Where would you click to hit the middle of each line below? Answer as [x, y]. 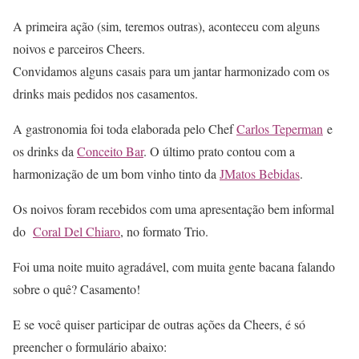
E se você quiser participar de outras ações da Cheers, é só [159, 325]
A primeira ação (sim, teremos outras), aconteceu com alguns [166, 26]
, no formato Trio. [164, 232]
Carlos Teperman [280, 129]
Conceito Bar [110, 151]
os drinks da [45, 151]
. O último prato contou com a [219, 151]
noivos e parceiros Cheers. [79, 49]
